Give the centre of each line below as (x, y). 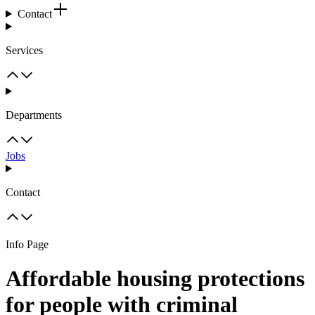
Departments (34, 115)
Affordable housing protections (155, 279)
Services (24, 50)
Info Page (27, 244)
